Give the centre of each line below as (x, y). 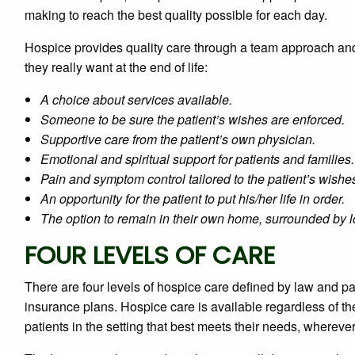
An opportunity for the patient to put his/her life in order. (193, 199)
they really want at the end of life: (116, 67)
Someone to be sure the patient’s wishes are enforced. (193, 120)
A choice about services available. (136, 100)
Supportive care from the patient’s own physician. (178, 139)
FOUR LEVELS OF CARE (150, 256)
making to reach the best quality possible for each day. (176, 15)
